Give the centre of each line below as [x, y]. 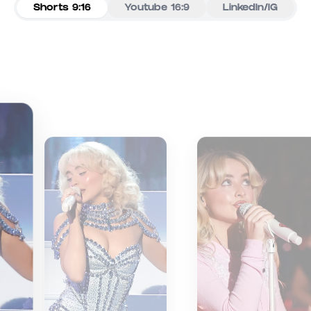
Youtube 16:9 [157, 9]
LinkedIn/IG [250, 9]
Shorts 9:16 [62, 9]
